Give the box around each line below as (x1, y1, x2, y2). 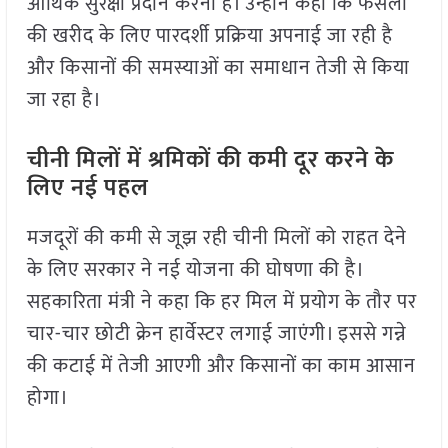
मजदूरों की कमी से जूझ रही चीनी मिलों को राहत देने (26, 221, 407, 256)
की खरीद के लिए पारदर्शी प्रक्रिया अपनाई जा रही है (26, 19, 393, 54)
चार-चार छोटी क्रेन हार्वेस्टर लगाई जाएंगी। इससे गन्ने (26, 317, 407, 352)
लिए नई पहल (26, 168, 149, 209)
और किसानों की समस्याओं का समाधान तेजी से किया (26, 51, 410, 86)
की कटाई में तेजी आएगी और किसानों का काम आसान (26, 349, 416, 384)
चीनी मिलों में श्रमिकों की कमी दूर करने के (26, 140, 394, 181)
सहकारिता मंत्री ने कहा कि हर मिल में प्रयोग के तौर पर (26, 285, 417, 320)
